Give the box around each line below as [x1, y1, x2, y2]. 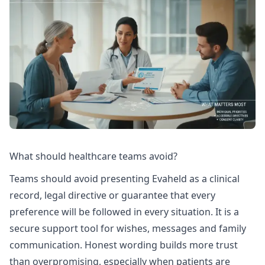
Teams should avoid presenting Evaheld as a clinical [9, 172, 240, 185]
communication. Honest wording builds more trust [9, 238, 238, 251]
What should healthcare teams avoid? [9, 150, 177, 163]
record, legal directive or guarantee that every [9, 188, 215, 202]
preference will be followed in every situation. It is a [9, 205, 239, 218]
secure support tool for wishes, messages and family [9, 221, 246, 235]
